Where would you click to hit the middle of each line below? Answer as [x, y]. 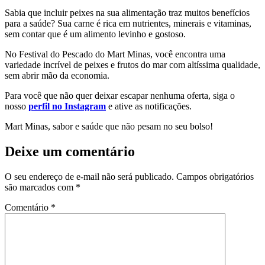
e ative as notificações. [149, 106]
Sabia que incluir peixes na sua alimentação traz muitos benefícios [127, 13]
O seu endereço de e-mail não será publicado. [89, 177]
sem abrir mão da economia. [57, 76]
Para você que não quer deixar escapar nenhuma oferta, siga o [120, 96]
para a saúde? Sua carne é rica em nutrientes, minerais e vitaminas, [128, 24]
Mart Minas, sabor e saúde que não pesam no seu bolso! [109, 127]
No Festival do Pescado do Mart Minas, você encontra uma [115, 54]
